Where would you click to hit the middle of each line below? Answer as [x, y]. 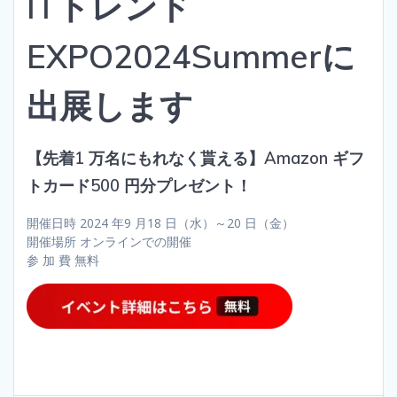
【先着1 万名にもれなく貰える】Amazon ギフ [195, 159]
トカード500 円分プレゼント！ [139, 186]
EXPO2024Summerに [191, 56]
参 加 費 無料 [63, 261]
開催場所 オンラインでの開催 [109, 242]
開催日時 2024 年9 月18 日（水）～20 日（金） [160, 223]
